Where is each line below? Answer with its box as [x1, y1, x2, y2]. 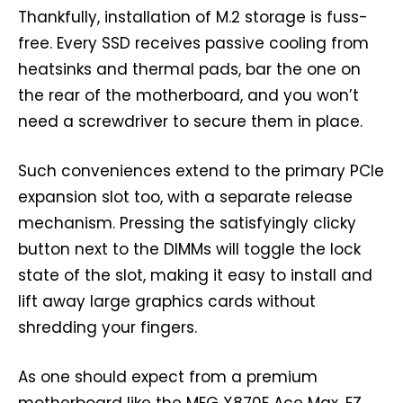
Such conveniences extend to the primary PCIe [18, 159, 384, 182]
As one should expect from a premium [18, 365, 318, 388]
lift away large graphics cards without [18, 290, 316, 312]
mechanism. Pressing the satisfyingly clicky [18, 211, 356, 234]
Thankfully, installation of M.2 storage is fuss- [18, 5, 368, 28]
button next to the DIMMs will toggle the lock [18, 237, 361, 260]
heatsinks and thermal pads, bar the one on [18, 58, 361, 80]
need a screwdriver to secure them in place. [18, 110, 363, 132]
